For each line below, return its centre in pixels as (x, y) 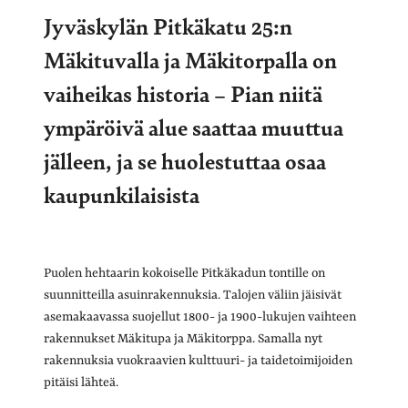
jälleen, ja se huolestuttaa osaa (185, 160)
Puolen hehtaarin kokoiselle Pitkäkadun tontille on (184, 273)
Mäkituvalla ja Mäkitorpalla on (190, 59)
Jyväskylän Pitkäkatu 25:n (168, 25)
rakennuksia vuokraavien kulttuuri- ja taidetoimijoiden (198, 360)
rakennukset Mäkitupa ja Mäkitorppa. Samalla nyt (183, 338)
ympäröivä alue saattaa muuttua (194, 126)
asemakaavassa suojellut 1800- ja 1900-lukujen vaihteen (200, 316)
